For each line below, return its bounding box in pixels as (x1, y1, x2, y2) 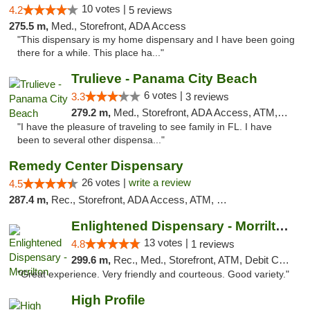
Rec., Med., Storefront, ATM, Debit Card (113, 254, 279, 266)
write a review (129, 176, 191, 188)
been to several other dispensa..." (17, 135, 165, 145)
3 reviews (185, 91, 229, 102)
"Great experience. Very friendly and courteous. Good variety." (17, 269, 289, 280)
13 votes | (143, 237, 191, 248)
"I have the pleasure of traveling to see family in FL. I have (17, 122, 272, 132)
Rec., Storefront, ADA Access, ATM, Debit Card (51, 194, 217, 206)
